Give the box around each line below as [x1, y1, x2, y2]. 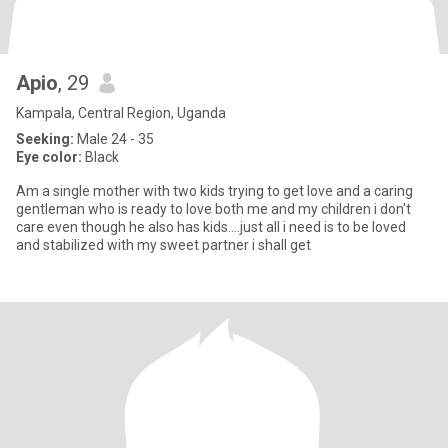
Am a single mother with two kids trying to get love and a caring [16, 183, 413, 199]
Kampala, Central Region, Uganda [16, 105, 226, 121]
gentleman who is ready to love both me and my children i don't [16, 201, 411, 217]
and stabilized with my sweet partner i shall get [16, 237, 311, 253]
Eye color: [16, 149, 82, 165]
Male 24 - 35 [74, 131, 154, 147]
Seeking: [16, 131, 74, 147]
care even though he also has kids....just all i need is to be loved [16, 219, 406, 235]
